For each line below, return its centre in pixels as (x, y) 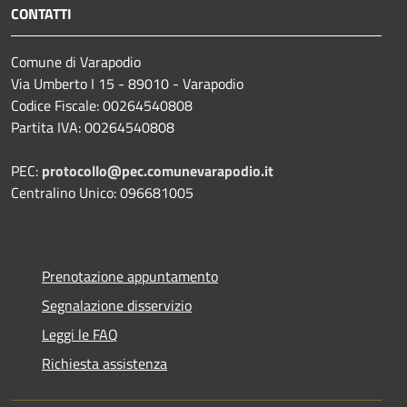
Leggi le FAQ (80, 335)
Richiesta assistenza (104, 364)
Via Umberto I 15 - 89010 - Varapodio (127, 84)
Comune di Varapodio (76, 62)
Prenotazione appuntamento (130, 277)
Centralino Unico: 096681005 (102, 193)
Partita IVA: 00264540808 (93, 128)
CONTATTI (41, 14)
